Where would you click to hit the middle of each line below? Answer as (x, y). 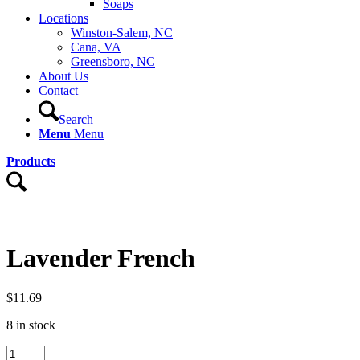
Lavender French (101, 258)
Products (31, 161)
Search (76, 119)
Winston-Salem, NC (122, 33)
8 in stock (31, 325)
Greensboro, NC (113, 61)
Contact (58, 90)
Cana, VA (96, 47)
